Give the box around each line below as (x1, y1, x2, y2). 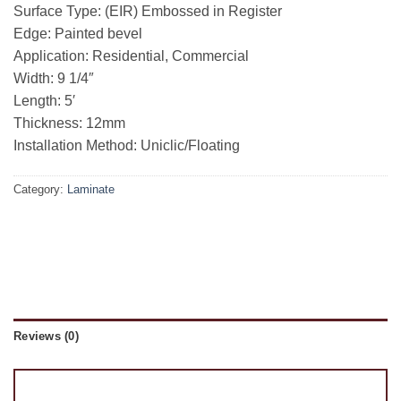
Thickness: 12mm (13, 115, 125, 132)
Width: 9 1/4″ (13, 71, 94, 87)
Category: (13, 183, 67, 197)
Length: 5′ (13, 93, 75, 109)
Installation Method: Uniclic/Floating (13, 138, 240, 154)
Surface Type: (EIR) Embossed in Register (13, 4, 282, 20)
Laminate (67, 183, 115, 197)
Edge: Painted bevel (13, 26, 142, 42)
